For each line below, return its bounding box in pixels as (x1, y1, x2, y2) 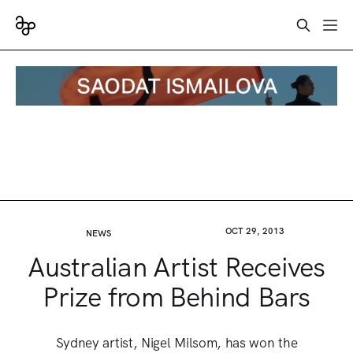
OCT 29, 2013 (225, 225, 284, 236)
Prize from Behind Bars (43, 279, 310, 314)
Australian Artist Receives (28, 249, 325, 284)
